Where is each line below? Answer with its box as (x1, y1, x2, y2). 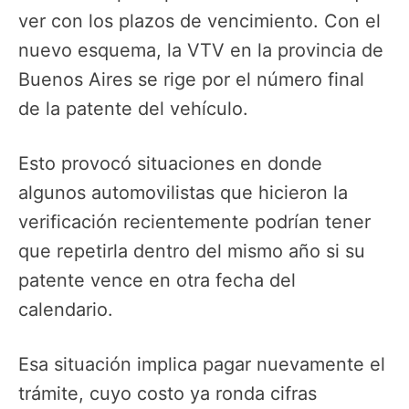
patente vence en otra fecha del (18, 269, 296, 292)
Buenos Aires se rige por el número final (18, 68, 364, 90)
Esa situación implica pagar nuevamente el (18, 353, 385, 376)
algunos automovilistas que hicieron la (18, 182, 348, 204)
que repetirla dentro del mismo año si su (18, 240, 365, 263)
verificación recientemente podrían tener (18, 211, 371, 234)
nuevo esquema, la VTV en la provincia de (18, 38, 383, 61)
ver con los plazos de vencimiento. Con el (18, 9, 381, 32)
